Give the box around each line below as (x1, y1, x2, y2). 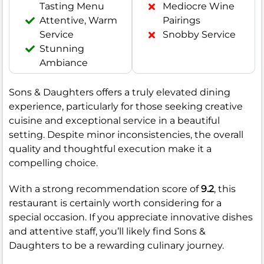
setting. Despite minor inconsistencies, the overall (9, 129, 243, 141)
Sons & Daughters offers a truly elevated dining (9, 87, 230, 98)
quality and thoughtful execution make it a (9, 143, 212, 155)
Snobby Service (163, 29, 236, 41)
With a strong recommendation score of (9, 183, 201, 195)
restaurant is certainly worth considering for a (9, 197, 222, 209)
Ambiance (39, 57, 88, 69)
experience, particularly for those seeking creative (9, 101, 243, 113)
